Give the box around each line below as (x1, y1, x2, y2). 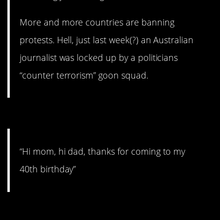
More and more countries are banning (20, 16, 174, 28)
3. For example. (7, 105, 114, 127)
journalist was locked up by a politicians (20, 52, 178, 64)
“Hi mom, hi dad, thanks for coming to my (20, 145, 186, 158)
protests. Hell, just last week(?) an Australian (20, 34, 194, 46)
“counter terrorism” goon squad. (20, 69, 148, 82)
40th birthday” (20, 163, 76, 175)
